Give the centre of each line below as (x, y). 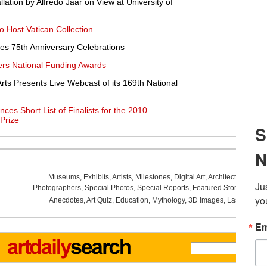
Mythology (168, 200)
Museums (64, 177)
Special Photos (109, 188)
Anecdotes (66, 200)
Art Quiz (99, 200)
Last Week (244, 200)
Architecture (227, 177)
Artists (122, 177)
